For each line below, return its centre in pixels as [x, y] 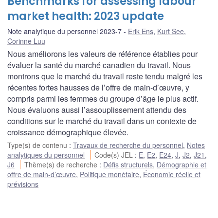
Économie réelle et [172, 174]
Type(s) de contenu [38, 145]
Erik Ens [141, 31]
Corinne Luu [26, 41]
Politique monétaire [109, 174]
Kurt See [171, 31]
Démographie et [182, 164]
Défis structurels [128, 164]
